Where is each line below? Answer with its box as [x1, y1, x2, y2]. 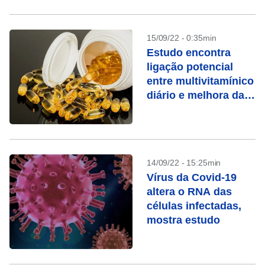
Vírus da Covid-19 [147, 172, 237, 183]
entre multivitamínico [147, 75, 254, 87]
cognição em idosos [147, 104, 249, 115]
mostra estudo [147, 214, 220, 226]
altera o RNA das [147, 186, 232, 198]
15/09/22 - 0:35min [147, 33, 216, 43]
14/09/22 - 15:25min [147, 158, 221, 167]
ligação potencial [147, 61, 233, 73]
